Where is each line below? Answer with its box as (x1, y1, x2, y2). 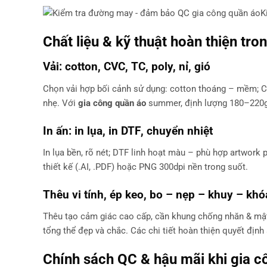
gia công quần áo (78, 97, 146, 108)
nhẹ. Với (43, 97, 78, 108)
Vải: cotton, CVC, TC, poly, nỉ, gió (43, 60, 210, 74)
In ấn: (43, 123, 74, 138)
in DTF (108, 123, 141, 138)
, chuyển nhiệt (141, 123, 213, 138)
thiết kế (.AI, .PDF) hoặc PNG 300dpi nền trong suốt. (43, 162, 248, 173)
